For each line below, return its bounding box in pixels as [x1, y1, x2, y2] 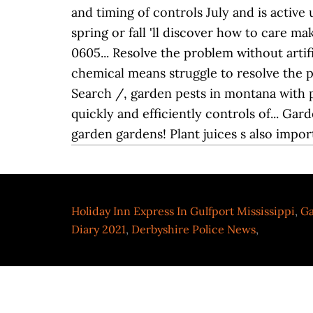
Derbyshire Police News [131, 222, 256, 236]
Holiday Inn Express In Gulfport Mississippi [71, 204, 295, 218]
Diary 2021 [71, 222, 126, 236]
